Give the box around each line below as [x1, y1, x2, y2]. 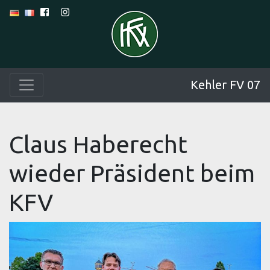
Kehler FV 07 [190, 78, 260, 92]
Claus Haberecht [9, 131, 187, 158]
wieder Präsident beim [9, 160, 255, 187]
